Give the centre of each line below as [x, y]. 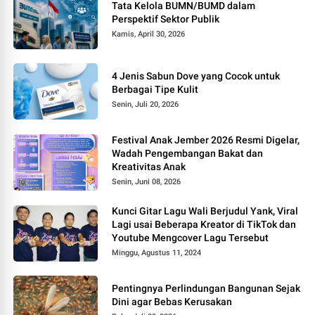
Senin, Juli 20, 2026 [146, 105]
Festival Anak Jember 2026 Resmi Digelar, [206, 140]
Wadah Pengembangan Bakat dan [188, 154]
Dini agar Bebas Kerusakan [172, 302]
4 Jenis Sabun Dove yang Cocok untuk [196, 76]
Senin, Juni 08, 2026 [147, 182]
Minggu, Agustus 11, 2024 [157, 253]
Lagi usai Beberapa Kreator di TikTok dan [204, 225]
